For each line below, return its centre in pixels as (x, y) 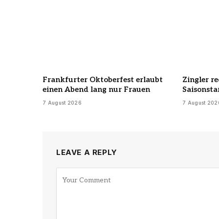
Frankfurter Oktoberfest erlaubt (103, 79)
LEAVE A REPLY (87, 152)
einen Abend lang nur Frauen (96, 89)
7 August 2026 (62, 102)
